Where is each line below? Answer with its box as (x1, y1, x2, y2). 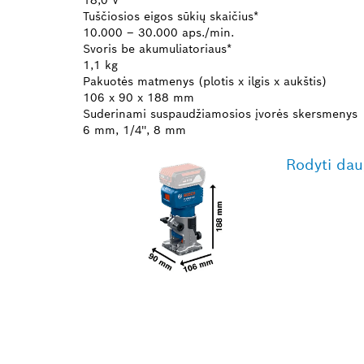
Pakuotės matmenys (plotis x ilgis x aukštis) (83, 73, 327, 89)
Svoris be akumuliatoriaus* (83, 41, 232, 56)
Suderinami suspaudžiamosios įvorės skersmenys (83, 106, 357, 121)
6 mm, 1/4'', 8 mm (83, 122, 186, 137)
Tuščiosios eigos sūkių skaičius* (83, 8, 258, 24)
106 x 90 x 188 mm (83, 89, 194, 105)
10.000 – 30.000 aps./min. (83, 24, 234, 40)
